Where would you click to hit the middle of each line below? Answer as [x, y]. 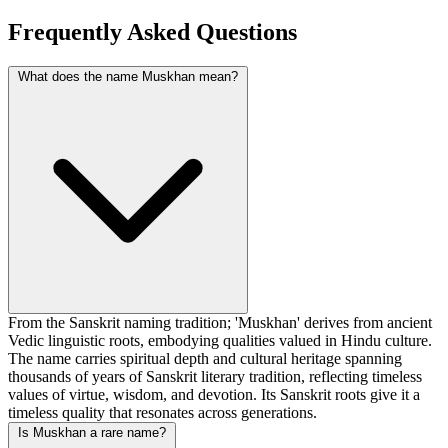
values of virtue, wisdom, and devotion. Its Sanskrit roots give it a [214, 395]
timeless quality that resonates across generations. [162, 413]
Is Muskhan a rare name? [92, 433]
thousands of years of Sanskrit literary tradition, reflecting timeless [215, 377]
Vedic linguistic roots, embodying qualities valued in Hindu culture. [220, 341]
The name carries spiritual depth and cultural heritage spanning [205, 359]
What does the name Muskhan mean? [128, 77]
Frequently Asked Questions [152, 32]
